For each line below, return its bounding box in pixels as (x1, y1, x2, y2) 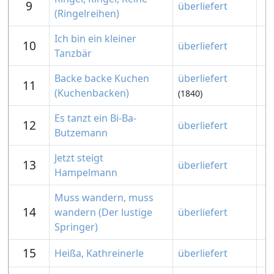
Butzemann (54, 126, 108, 139)
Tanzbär (54, 46, 92, 60)
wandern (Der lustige (54, 206, 152, 219)
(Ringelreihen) (54, 7, 119, 20)
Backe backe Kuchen (54, 72, 149, 85)
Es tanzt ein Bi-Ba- (54, 111, 136, 125)
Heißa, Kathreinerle (54, 246, 144, 260)
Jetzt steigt (54, 151, 103, 165)
